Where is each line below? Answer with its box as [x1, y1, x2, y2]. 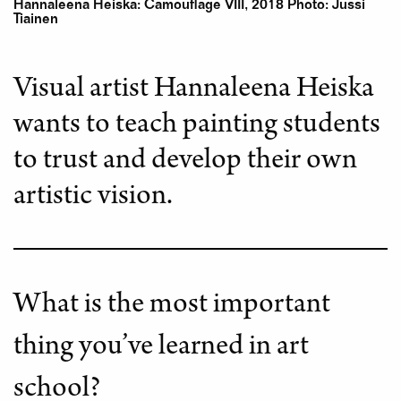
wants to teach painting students [13, 111, 380, 142]
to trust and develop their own [13, 147, 357, 178]
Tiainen [13, 13, 58, 29]
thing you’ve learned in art [13, 333, 309, 364]
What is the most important [13, 291, 330, 322]
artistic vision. [13, 183, 173, 214]
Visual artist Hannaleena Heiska [13, 75, 374, 107]
